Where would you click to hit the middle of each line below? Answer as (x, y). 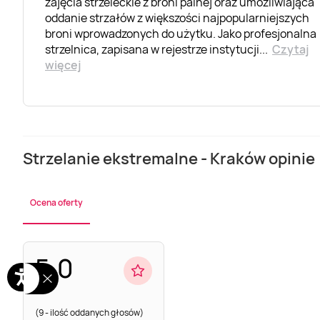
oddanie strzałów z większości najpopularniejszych (177, 17)
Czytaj (290, 49)
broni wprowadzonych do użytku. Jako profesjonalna (181, 33)
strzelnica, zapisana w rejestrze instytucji (152, 49)
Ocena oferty (56, 202)
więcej (63, 65)
